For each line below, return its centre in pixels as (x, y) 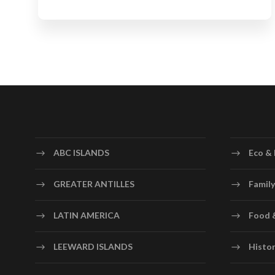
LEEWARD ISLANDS (93, 246)
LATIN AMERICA (87, 215)
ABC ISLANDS (81, 152)
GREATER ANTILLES (94, 184)
